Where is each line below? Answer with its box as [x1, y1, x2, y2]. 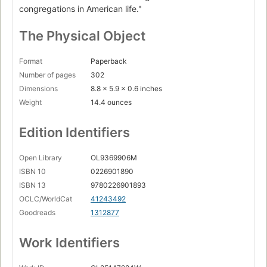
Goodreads [19, 207, 55, 217]
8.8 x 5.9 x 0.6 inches [91, 83, 162, 93]
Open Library [19, 153, 62, 162]
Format [19, 56, 42, 66]
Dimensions [19, 83, 58, 93]
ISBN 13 [19, 180, 46, 190]
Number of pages [19, 70, 76, 79]
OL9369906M [91, 153, 137, 162]
